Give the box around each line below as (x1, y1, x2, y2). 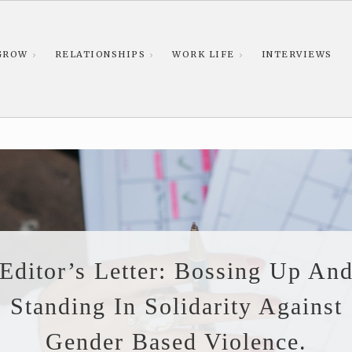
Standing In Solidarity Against (9, 293, 343, 320)
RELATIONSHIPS (54, 49, 145, 60)
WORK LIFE (172, 49, 235, 60)
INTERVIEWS (261, 49, 332, 60)
